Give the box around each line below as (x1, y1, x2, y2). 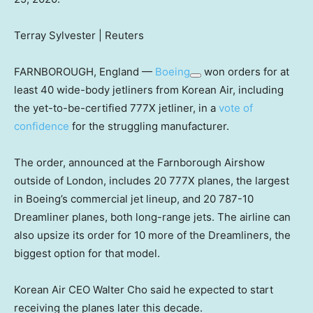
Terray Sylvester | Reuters (14, 28, 144, 42)
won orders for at (201, 64, 289, 78)
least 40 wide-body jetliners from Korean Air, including (14, 82, 284, 96)
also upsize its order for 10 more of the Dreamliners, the (14, 228, 291, 242)
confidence (14, 119, 69, 133)
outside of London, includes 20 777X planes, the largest (14, 173, 289, 187)
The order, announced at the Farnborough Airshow (14, 155, 265, 169)
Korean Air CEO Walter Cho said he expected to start (14, 282, 273, 296)
